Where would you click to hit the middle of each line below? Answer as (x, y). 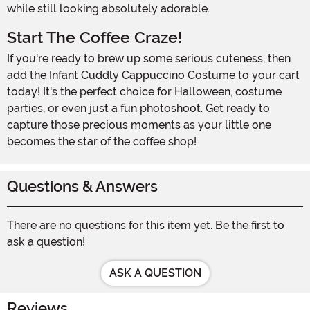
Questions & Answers (82, 186)
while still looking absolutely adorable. (108, 8)
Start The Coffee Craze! (95, 37)
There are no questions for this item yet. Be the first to (146, 225)
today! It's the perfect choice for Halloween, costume (144, 91)
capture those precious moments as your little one (139, 125)
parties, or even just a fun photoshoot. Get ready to (138, 108)
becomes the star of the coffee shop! (102, 141)
